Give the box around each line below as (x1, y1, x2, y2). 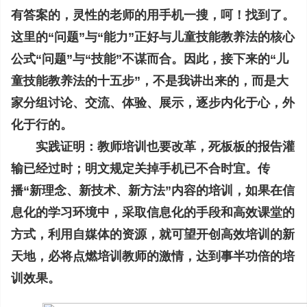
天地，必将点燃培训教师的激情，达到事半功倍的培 (11, 249, 295, 263)
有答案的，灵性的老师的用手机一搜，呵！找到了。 (11, 8, 295, 22)
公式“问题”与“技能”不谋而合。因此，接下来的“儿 (11, 52, 288, 66)
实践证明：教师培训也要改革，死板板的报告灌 (11, 140, 295, 153)
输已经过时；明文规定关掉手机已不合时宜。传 (11, 162, 270, 175)
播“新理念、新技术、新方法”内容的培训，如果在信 (11, 184, 295, 197)
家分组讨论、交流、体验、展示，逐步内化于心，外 (11, 96, 295, 110)
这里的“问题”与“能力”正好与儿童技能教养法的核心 (11, 30, 295, 44)
